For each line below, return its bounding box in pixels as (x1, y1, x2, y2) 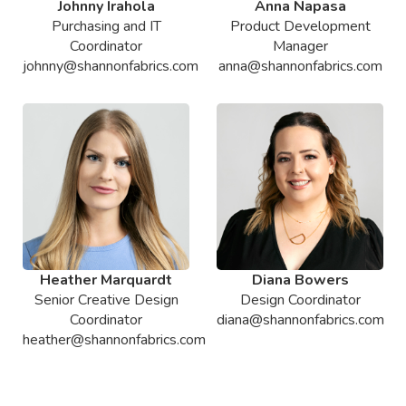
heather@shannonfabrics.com (23, 330, 206, 350)
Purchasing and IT (51, 16, 161, 36)
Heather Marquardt (40, 270, 172, 290)
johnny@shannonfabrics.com (23, 56, 198, 76)
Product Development (229, 16, 371, 36)
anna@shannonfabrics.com (217, 56, 382, 76)
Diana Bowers (251, 270, 349, 290)
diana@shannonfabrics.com (217, 310, 384, 330)
